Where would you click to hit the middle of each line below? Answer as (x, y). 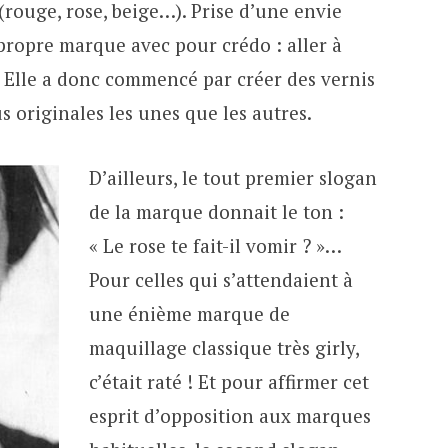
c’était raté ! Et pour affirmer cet (228, 382)
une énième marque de (189, 314)
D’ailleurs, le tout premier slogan (232, 178)
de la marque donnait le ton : (216, 212)
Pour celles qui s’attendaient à (220, 280)
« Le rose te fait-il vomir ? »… (214, 246)
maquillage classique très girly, (223, 348)
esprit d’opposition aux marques (229, 416)
